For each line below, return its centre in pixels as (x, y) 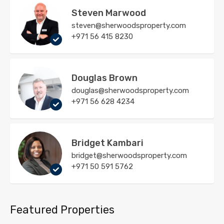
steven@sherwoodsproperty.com (129, 25)
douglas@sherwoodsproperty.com (130, 90)
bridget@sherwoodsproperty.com (129, 155)
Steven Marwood (109, 13)
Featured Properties (62, 209)
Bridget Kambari (107, 143)
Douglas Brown (104, 78)
